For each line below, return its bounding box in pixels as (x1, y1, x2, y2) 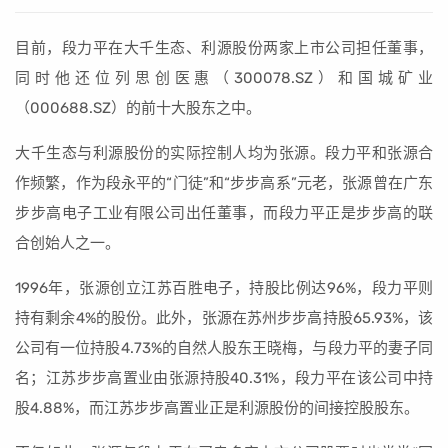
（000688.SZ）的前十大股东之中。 (15, 99, 261, 117)
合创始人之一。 (15, 234, 120, 252)
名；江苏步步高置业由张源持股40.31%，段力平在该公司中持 (15, 369, 433, 387)
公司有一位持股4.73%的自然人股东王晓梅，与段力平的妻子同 (15, 339, 433, 357)
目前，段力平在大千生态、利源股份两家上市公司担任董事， (15, 39, 433, 57)
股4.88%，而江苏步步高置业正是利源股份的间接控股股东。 (15, 399, 419, 417)
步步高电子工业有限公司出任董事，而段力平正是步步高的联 (15, 204, 433, 222)
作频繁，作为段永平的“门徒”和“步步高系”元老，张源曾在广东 (15, 174, 433, 192)
